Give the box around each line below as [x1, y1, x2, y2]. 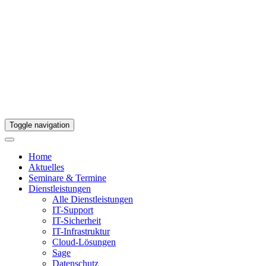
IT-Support [52, 205, 93, 215]
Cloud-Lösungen [52, 237, 116, 247]
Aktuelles [28, 162, 64, 172]
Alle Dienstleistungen [52, 194, 133, 204]
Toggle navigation [9, 121, 69, 129]
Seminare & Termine [28, 173, 106, 183]
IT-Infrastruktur [52, 226, 110, 236]
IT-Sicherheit [52, 216, 101, 226]
